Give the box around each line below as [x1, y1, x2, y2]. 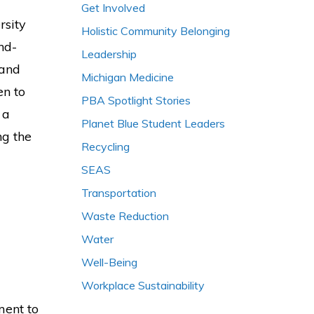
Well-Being [81, 255, 137, 269]
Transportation [81, 186, 156, 200]
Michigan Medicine [81, 70, 174, 84]
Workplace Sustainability [81, 278, 205, 292]
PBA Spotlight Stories [81, 93, 191, 107]
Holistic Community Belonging [81, 24, 230, 38]
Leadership [81, 47, 137, 61]
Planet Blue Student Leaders [81, 116, 225, 130]
